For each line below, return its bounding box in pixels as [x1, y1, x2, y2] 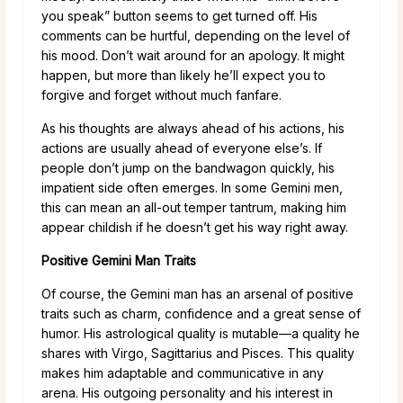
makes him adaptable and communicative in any [41, 365, 324, 381]
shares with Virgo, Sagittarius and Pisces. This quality [41, 345, 354, 362]
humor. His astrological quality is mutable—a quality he [41, 326, 360, 342]
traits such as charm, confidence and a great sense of [41, 306, 361, 322]
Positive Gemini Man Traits [41, 253, 196, 269]
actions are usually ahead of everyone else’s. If [41, 140, 322, 157]
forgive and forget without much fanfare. [41, 87, 282, 103]
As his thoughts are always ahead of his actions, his [41, 121, 345, 137]
